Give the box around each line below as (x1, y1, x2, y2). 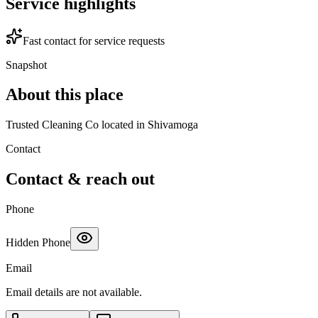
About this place (6, 85, 124, 104)
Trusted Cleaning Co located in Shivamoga (6, 119, 198, 131)
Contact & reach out (6, 170, 155, 189)
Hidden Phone (6, 236, 70, 249)
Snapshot (6, 58, 47, 71)
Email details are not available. (6, 286, 142, 299)
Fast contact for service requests (23, 34, 165, 47)
